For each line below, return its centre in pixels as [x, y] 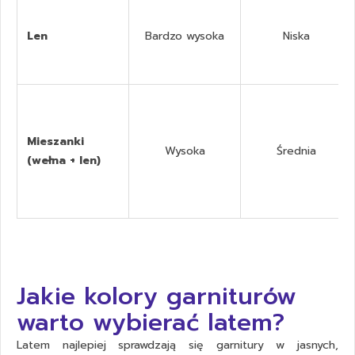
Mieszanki [55, 141]
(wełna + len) [64, 160]
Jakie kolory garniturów [157, 297]
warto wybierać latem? [151, 323]
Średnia [296, 151]
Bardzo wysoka [185, 36]
